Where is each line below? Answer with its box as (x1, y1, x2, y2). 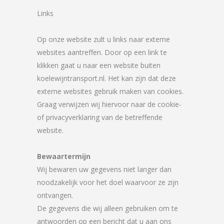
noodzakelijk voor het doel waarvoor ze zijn (37, 177, 178, 187)
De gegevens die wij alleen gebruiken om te (37, 203, 178, 213)
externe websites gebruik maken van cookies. (37, 86, 183, 96)
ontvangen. (37, 190, 73, 200)
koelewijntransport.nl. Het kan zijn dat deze (37, 73, 176, 83)
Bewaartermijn (37, 151, 90, 161)
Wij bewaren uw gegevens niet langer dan (37, 164, 171, 174)
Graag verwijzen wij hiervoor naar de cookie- (37, 99, 181, 109)
